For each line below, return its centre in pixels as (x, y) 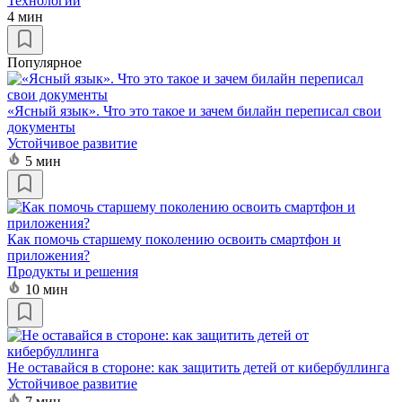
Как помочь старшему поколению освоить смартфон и (174, 239)
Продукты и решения (73, 271)
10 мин (47, 289)
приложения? (48, 255)
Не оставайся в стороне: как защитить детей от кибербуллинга (198, 367)
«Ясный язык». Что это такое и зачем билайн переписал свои (194, 110)
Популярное (44, 62)
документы (41, 127)
